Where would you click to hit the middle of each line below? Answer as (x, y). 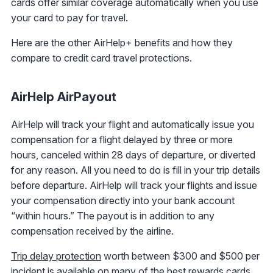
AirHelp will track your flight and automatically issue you (133, 125)
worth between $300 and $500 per (180, 256)
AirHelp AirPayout (64, 97)
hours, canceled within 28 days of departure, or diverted (133, 155)
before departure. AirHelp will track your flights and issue (134, 186)
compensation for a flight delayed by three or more (122, 140)
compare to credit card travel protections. (101, 58)
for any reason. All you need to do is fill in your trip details (136, 170)
